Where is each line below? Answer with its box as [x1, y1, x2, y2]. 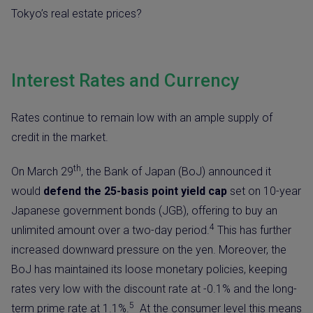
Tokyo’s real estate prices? [11, 6, 142, 20]
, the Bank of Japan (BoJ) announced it [81, 164, 271, 178]
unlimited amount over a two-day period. [11, 223, 210, 237]
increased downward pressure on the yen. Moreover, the [11, 242, 286, 256]
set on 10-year [227, 184, 301, 198]
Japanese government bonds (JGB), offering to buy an [11, 203, 277, 217]
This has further [214, 223, 291, 237]
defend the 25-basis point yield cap [43, 184, 227, 198]
